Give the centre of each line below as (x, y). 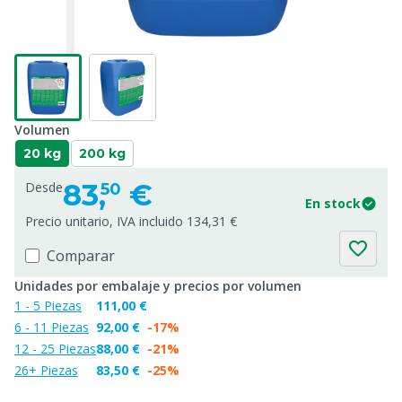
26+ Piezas (46, 370)
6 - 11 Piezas (52, 327)
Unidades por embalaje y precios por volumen (158, 286)
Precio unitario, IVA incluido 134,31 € (131, 221)
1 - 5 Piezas (48, 306)
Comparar (81, 256)
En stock (333, 203)
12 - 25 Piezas (55, 349)
